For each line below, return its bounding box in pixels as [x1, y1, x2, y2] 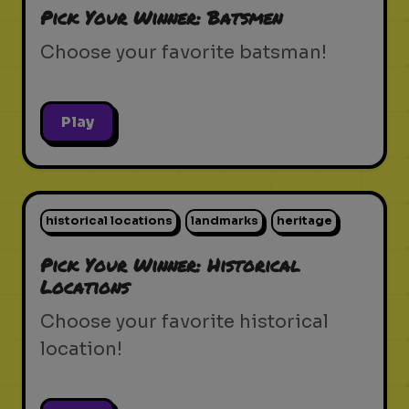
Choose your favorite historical [40, 310, 329, 333]
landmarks [191, 214, 258, 228]
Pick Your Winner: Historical [40, 252, 300, 278]
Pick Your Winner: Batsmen [40, 5, 282, 30]
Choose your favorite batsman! [40, 41, 327, 64]
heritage [277, 214, 332, 228]
